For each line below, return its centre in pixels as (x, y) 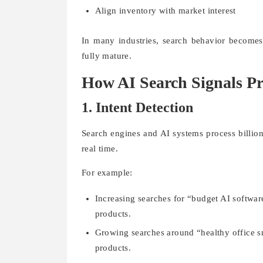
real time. (100, 149)
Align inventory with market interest (165, 10)
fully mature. (107, 56)
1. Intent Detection (137, 108)
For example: (107, 173)
